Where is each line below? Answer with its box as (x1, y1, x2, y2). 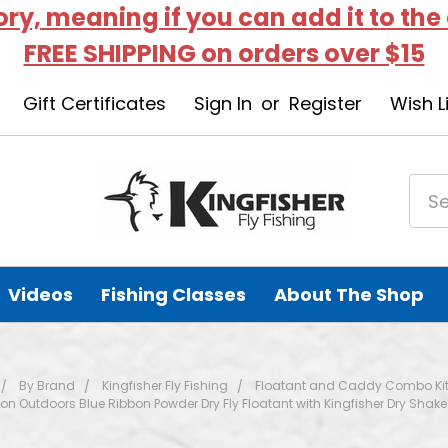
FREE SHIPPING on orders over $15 (23, 37, 425, 70)
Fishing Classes (101, 282, 247, 307)
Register (288, 91, 362, 116)
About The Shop (274, 282, 425, 307)
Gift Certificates (22, 91, 166, 116)
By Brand (19, 377, 75, 394)
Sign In (193, 91, 252, 116)
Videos (8, 282, 74, 307)
